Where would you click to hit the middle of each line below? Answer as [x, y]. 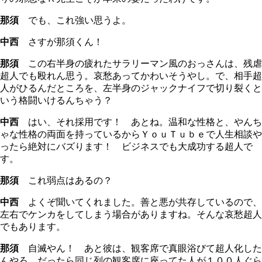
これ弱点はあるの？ [65, 180]
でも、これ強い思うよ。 [80, 20]
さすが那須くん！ [61, 42]
